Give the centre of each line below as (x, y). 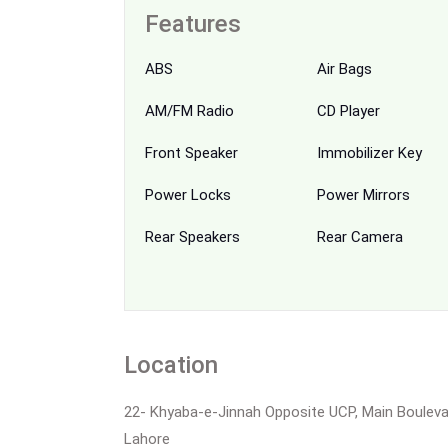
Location (171, 364)
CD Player (348, 110)
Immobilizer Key (369, 152)
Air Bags (344, 68)
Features (193, 23)
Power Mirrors (363, 194)
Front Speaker (191, 152)
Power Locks (188, 194)
